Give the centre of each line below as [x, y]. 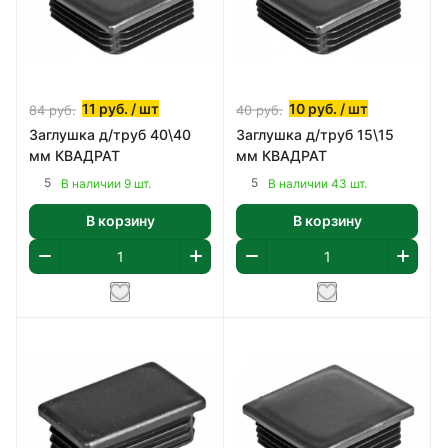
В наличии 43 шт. [317, 183]
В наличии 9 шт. [106, 183]
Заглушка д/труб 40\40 [110, 134]
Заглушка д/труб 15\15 [315, 134]
